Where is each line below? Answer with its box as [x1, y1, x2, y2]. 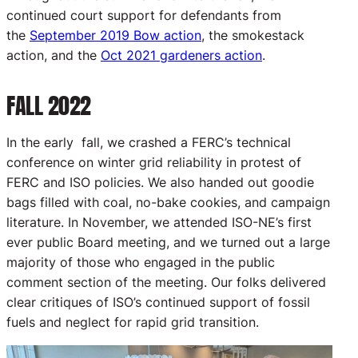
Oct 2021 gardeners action [101, 47, 262, 64]
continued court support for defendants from [6, 7, 281, 24]
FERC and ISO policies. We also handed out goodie [6, 174, 314, 191]
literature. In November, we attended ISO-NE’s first [6, 214, 312, 231]
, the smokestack [201, 27, 304, 44]
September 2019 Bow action [30, 27, 201, 44]
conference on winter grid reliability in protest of [6, 154, 301, 171]
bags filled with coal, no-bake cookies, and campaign [6, 194, 330, 211]
